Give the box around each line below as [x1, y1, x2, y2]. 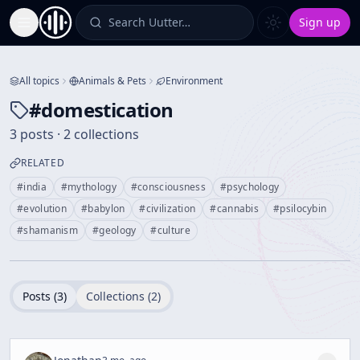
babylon [88, 202, 125, 215]
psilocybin [280, 202, 327, 215]
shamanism [23, 223, 79, 237]
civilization [145, 202, 196, 215]
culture [157, 223, 190, 237]
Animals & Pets [79, 74, 146, 88]
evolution [23, 202, 67, 215]
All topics [19, 74, 59, 88]
